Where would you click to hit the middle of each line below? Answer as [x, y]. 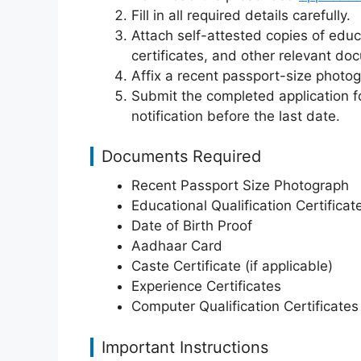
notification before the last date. [236, 116]
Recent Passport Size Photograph [240, 185]
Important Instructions [185, 347]
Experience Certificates [206, 286]
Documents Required [181, 156]
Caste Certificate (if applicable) [232, 266]
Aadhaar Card [177, 246]
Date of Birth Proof [192, 226]
